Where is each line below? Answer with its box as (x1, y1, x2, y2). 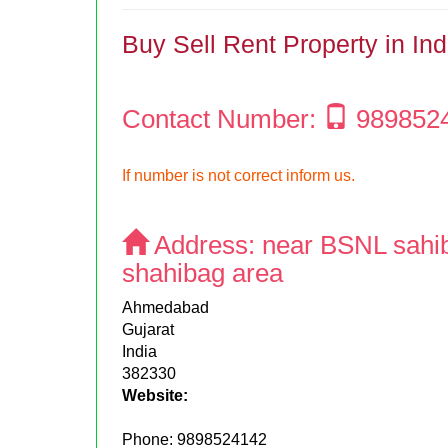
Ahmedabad (122, 298, 210, 316)
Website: (122, 386, 189, 404)
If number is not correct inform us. (122, 166, 356, 184)
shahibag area (122, 257, 284, 288)
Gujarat (122, 320, 175, 338)
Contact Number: (122, 103, 324, 134)
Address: (148, 229, 263, 260)
